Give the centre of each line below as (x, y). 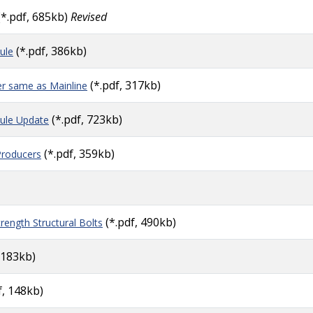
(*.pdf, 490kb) (139, 222)
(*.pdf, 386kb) (50, 51)
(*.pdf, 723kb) (86, 119)
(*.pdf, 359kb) (79, 154)
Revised (87, 17)
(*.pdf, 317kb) (125, 85)
